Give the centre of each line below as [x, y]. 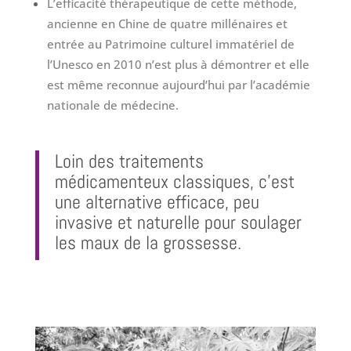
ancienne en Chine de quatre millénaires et [167, 24]
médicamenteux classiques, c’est [174, 181]
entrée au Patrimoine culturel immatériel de [170, 44]
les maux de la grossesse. [148, 242]
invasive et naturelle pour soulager [178, 222]
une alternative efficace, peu [157, 202]
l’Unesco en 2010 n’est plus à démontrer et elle [178, 64]
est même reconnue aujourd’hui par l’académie [178, 85]
